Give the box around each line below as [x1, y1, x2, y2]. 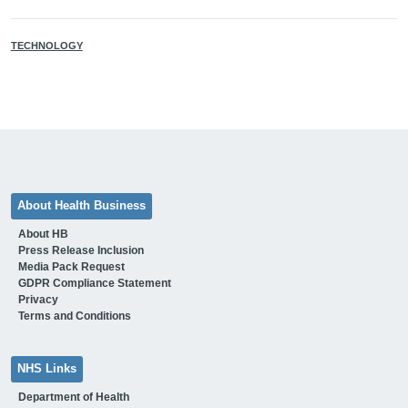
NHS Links [16, 362, 76, 376]
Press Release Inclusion [17, 244, 144, 258]
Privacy [17, 293, 58, 307]
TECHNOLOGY [10, 40, 83, 52]
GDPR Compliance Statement [17, 277, 171, 291]
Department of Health [17, 391, 129, 404]
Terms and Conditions [17, 310, 131, 323]
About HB [17, 228, 68, 241]
